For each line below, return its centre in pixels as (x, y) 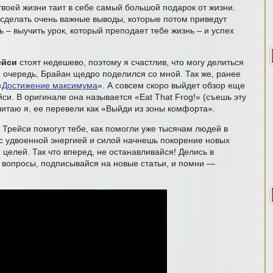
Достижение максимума (50, 85)
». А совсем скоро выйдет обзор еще (171, 85)
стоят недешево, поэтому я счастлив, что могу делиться (130, 62)
